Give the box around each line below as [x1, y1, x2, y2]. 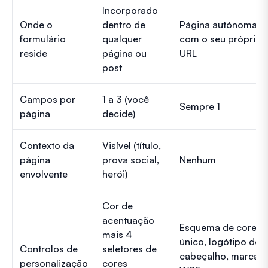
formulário [20, 32, 66, 45]
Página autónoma [179, 18, 257, 31]
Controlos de [20, 242, 78, 255]
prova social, [102, 153, 159, 166]
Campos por [20, 93, 75, 105]
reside [20, 47, 47, 59]
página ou [102, 47, 147, 59]
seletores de [102, 242, 157, 255]
